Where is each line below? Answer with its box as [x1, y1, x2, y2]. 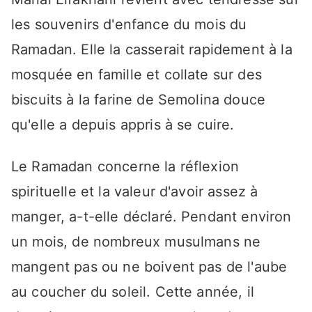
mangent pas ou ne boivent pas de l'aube [11, 258, 288, 276]
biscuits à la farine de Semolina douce [11, 91, 266, 109]
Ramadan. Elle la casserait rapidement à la [11, 41, 292, 58]
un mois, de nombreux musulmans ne [11, 233, 261, 251]
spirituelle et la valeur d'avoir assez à [11, 183, 258, 201]
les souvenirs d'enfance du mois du [11, 16, 247, 33]
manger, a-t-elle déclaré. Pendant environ [11, 208, 292, 226]
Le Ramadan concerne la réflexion [11, 158, 240, 175]
